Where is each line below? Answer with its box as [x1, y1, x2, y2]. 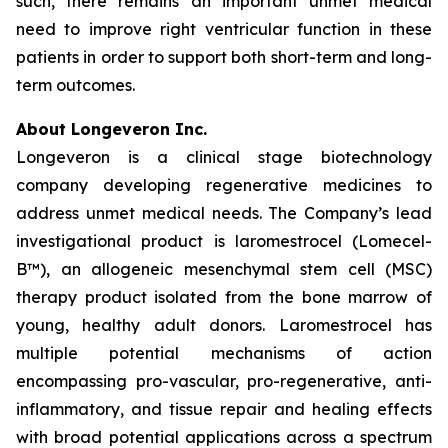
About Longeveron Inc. [16, 119, 207, 139]
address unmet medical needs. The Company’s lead [16, 203, 432, 223]
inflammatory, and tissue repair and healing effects [16, 399, 432, 419]
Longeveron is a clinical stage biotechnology [16, 147, 432, 167]
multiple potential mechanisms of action [16, 343, 432, 363]
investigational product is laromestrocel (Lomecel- [16, 231, 432, 251]
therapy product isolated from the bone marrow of [16, 287, 432, 307]
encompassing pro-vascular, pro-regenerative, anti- [16, 371, 432, 391]
